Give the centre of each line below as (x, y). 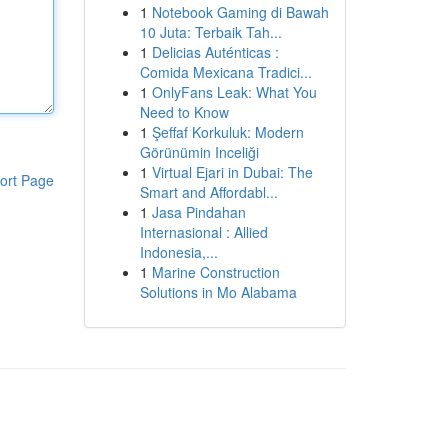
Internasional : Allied (203, 232)
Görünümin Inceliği (199, 152)
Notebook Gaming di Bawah (240, 12)
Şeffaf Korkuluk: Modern (227, 132)
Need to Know (184, 112)
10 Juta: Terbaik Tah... (210, 32)
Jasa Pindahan (198, 212)
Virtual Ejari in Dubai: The (232, 172)
